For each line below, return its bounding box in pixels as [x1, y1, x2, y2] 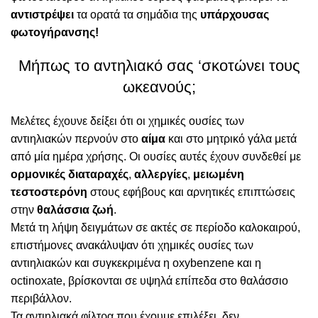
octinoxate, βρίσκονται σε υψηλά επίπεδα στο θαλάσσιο [11, 274, 288, 287]
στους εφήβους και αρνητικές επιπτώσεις [87, 185, 295, 198]
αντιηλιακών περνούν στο [11, 132, 141, 145]
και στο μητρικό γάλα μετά [168, 132, 297, 145]
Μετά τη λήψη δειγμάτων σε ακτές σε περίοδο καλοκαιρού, [11, 221, 300, 234]
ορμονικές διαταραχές [11, 168, 128, 180]
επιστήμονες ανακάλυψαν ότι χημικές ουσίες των [11, 238, 253, 251]
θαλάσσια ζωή [37, 203, 114, 216]
